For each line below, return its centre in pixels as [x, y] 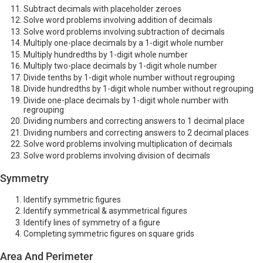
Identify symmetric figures [72, 199]
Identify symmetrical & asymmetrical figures [105, 211]
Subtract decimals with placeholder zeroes [102, 9]
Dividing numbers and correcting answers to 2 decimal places [136, 132]
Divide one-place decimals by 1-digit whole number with [126, 100]
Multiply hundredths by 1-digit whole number [106, 54]
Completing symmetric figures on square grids [109, 234]
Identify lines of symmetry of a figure [92, 222]
